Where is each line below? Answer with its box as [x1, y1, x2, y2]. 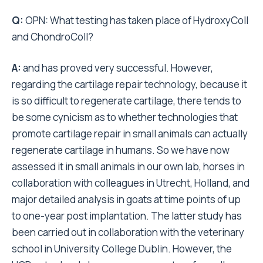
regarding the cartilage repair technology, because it [12, 77, 247, 91]
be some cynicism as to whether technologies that [12, 110, 238, 124]
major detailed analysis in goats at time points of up [12, 193, 241, 206]
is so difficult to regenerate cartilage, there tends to [12, 94, 241, 107]
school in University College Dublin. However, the [12, 242, 232, 255]
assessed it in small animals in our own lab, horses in [12, 160, 245, 173]
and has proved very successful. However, [23, 61, 213, 75]
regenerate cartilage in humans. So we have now [12, 143, 230, 157]
